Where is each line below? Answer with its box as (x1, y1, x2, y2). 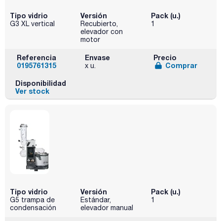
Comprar (165, 61, 197, 70)
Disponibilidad (15, 78, 66, 87)
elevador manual (80, 204, 133, 212)
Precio (153, 53, 177, 62)
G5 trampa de (10, 196, 55, 204)
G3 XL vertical (10, 20, 55, 28)
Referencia (17, 53, 56, 62)
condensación (10, 204, 56, 212)
